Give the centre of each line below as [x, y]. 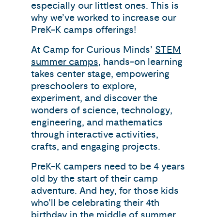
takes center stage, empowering [100, 74]
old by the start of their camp [94, 178]
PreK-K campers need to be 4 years [108, 166]
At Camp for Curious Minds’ [93, 50]
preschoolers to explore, [84, 86]
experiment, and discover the [94, 98]
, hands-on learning [140, 62]
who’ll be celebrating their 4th [95, 203]
